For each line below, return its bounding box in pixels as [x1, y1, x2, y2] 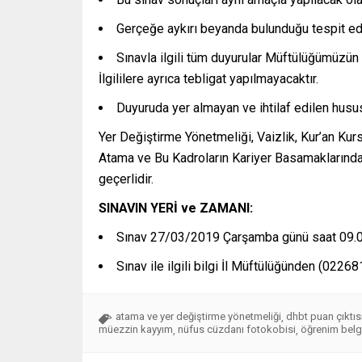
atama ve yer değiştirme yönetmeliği [116, 310, 281, 323]
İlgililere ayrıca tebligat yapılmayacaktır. [99, 71, 318, 87]
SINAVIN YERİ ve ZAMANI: [99, 200, 253, 217]
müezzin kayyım [99, 323, 173, 336]
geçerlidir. [99, 171, 154, 187]
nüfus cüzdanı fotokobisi [178, 323, 296, 336]
